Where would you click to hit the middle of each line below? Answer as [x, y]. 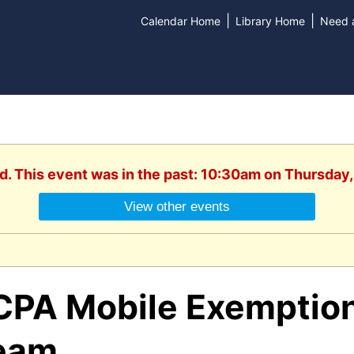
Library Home [270, 21]
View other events [177, 207]
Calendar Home [180, 21]
